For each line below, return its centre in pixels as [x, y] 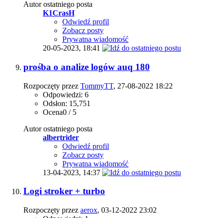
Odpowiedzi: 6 [66, 94]
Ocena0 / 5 [60, 112]
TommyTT [97, 86]
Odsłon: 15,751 [67, 103]
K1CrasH [59, 13]
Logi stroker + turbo [64, 191]
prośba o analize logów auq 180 [87, 67]
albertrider [61, 137]
